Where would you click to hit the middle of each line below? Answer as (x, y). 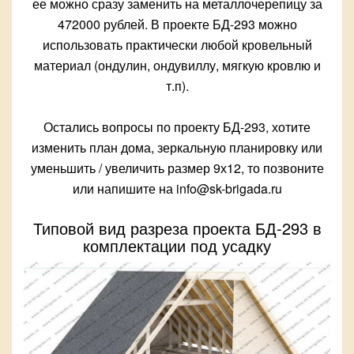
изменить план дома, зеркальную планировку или (177, 148)
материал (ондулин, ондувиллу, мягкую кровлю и (177, 66)
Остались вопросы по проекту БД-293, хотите (177, 127)
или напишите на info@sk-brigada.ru (177, 189)
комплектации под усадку (177, 246)
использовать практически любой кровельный (177, 45)
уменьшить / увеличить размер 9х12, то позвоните (177, 168)
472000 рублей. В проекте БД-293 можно (177, 24)
